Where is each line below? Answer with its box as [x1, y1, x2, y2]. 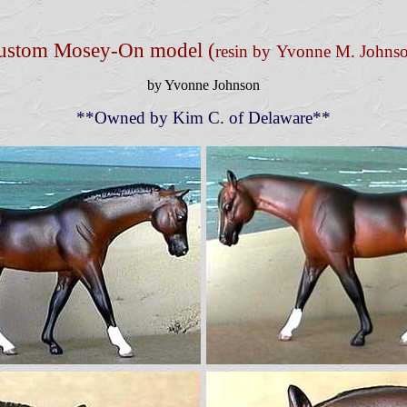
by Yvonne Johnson [147, 77, 260, 93]
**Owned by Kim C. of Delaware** [76, 108, 331, 127]
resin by [214, 42, 271, 61]
